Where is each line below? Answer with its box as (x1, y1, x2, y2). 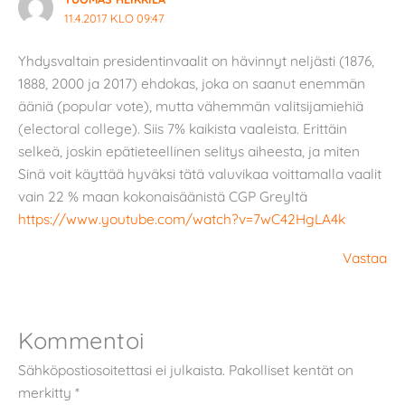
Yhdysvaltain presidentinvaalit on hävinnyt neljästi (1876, (18, 51, 374, 70)
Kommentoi (18, 325, 145, 354)
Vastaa (343, 249, 387, 268)
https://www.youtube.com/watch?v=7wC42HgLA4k (18, 209, 345, 228)
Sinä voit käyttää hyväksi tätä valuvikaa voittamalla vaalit (18, 164, 381, 183)
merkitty (18, 382, 75, 401)
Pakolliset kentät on (229, 360, 353, 379)
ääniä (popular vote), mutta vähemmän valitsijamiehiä (18, 96, 363, 115)
